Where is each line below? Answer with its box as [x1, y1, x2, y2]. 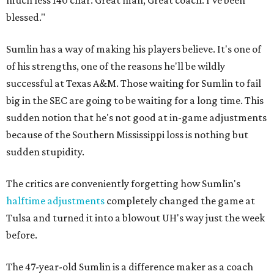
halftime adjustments [6, 194, 105, 207]
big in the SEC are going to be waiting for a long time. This [6, 94, 264, 106]
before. [6, 229, 37, 241]
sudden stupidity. [6, 146, 84, 158]
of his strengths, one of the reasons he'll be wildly [6, 60, 225, 72]
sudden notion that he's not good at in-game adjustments [6, 111, 267, 124]
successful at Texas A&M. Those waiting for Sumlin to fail [6, 77, 261, 89]
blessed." [6, 11, 45, 23]
